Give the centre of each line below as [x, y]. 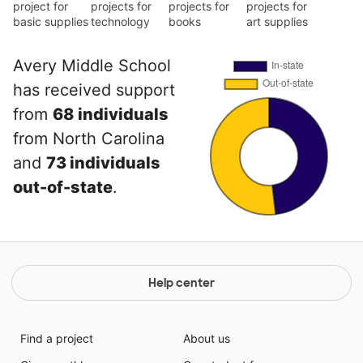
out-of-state [63, 187]
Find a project [56, 338]
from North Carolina [89, 139]
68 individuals [111, 114]
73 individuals [103, 163]
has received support [94, 90]
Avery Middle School [92, 66]
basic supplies [51, 21]
